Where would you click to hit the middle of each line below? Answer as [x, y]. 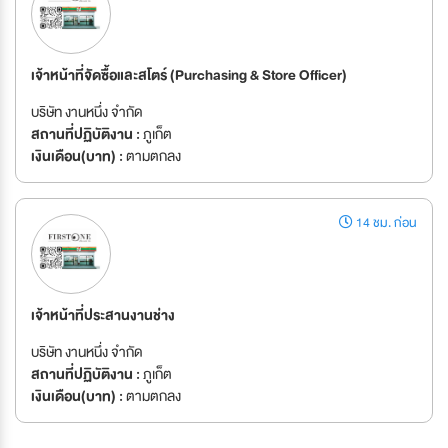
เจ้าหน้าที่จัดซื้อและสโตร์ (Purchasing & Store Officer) [189, 75]
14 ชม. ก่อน [385, 223]
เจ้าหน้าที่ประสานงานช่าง [103, 315]
